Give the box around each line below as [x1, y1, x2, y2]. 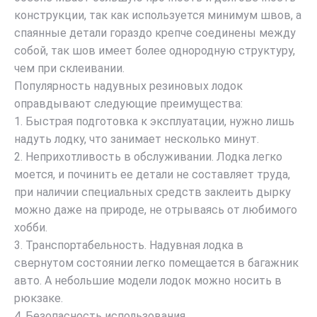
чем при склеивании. [14, 62, 125, 76]
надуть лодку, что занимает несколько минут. [14, 132, 259, 146]
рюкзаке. [14, 292, 63, 306]
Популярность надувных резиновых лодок [14, 79, 243, 93]
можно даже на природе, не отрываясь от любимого [14, 203, 297, 217]
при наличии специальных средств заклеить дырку [14, 185, 291, 200]
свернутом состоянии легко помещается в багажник [14, 256, 299, 270]
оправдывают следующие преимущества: [14, 97, 243, 111]
